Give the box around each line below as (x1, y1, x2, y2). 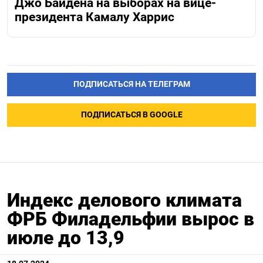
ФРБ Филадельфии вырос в (7, 207, 254, 230)
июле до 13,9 (7, 226, 124, 249)
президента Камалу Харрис (15, 9, 174, 24)
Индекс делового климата (7, 188, 242, 211)
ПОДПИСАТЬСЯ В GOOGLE (80, 109, 183, 120)
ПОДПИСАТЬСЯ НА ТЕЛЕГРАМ (73, 79, 190, 89)
